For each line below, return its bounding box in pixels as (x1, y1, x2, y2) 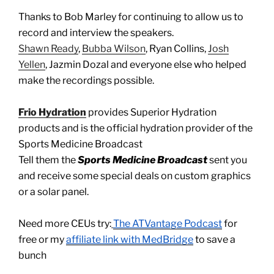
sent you (207, 154, 247, 166)
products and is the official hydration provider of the (18, 122, 253, 135)
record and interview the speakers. (18, 27, 174, 39)
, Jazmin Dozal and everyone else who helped (45, 59, 246, 71)
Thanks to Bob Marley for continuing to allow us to (18, 11, 243, 23)
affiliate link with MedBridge (66, 234, 193, 246)
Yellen (18, 59, 45, 71)
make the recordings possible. (18, 75, 154, 87)
